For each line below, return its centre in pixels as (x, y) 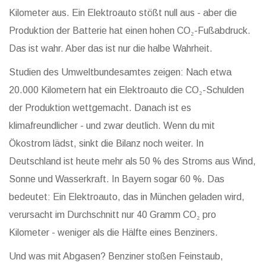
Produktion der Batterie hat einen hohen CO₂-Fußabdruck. (130, 31)
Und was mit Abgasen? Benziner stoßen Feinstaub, (116, 256)
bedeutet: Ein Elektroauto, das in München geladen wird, (127, 197)
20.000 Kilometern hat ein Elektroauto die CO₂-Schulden (126, 90)
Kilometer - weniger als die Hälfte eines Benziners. (113, 233)
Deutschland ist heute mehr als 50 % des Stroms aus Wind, (132, 161)
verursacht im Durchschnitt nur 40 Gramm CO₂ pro (113, 215)
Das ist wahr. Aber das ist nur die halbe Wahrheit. (111, 49)
